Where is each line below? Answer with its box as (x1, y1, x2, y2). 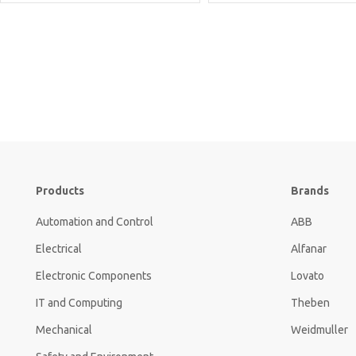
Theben (291, 296, 330, 310)
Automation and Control (36, 215, 153, 229)
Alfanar (291, 242, 327, 256)
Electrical (36, 242, 82, 256)
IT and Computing (36, 296, 122, 310)
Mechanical (36, 323, 92, 337)
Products (36, 184, 84, 198)
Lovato (291, 269, 324, 283)
